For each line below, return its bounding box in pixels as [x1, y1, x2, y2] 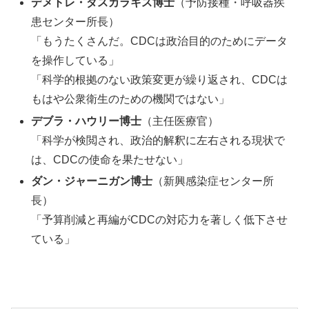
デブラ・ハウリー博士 [31, 114, 142, 127]
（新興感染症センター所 [152, 175, 275, 187]
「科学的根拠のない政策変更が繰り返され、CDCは [31, 74, 288, 86]
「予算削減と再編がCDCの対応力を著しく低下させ [31, 213, 288, 226]
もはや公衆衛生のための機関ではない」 [31, 93, 230, 106]
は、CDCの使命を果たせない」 [31, 153, 189, 166]
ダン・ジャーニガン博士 [31, 175, 153, 187]
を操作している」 [31, 54, 120, 67]
